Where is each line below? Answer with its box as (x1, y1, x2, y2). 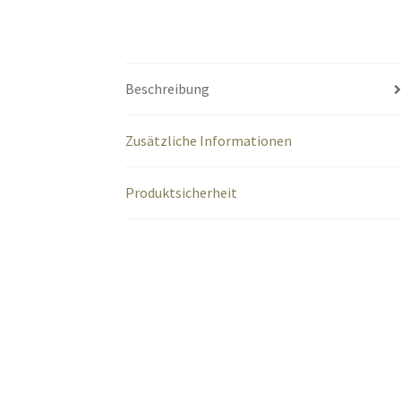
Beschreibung (125, 80, 210, 98)
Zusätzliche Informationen (125, 132, 293, 150)
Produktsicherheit (125, 183, 238, 202)
